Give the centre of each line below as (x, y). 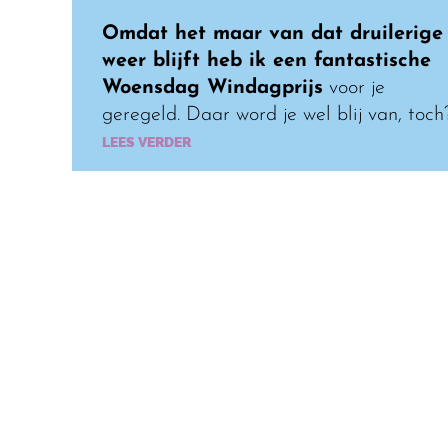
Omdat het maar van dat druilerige (272, 33)
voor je (354, 87)
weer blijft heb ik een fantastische (266, 60)
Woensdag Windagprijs (212, 87)
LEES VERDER (146, 142)
